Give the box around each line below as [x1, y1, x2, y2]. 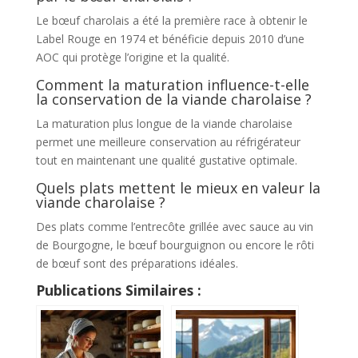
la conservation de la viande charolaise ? [35, 89, 312, 109]
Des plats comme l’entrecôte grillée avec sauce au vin [35, 218, 313, 234]
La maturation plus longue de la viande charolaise [35, 115, 292, 131]
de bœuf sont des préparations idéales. [35, 255, 238, 271]
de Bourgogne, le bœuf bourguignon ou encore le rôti [35, 237, 314, 253]
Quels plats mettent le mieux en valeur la [35, 177, 320, 197]
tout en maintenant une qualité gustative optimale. [35, 152, 297, 168]
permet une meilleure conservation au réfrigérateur [35, 133, 300, 149]
